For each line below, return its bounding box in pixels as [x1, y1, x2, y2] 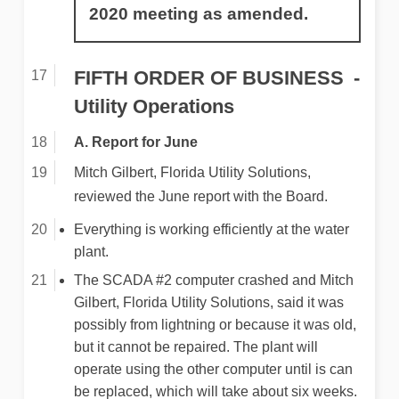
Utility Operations [73, 94, 234, 118]
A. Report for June [73, 134, 198, 151]
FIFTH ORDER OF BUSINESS [73, 66, 344, 89]
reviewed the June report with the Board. [73, 189, 328, 205]
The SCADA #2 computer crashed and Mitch [73, 273, 354, 289]
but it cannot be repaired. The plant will [73, 339, 318, 355]
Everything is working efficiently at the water [73, 222, 349, 238]
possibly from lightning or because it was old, [73, 317, 356, 333]
